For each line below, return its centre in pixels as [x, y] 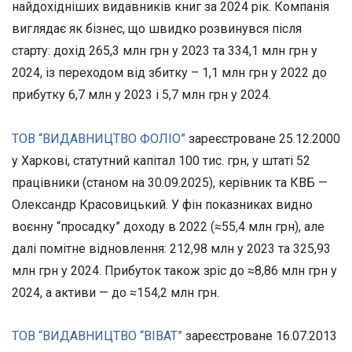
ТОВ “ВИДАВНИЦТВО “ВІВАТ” [97, 335]
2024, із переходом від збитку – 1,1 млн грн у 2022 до [169, 73]
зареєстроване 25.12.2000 [263, 138]
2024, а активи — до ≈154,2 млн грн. [115, 292]
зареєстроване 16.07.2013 [260, 335]
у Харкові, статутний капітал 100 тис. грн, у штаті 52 [161, 160]
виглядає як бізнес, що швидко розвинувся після [157, 29]
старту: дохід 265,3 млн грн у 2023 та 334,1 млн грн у [165, 51]
